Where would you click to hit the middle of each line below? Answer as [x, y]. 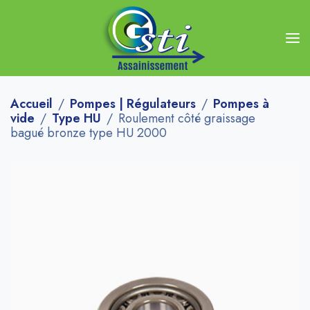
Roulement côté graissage [187, 118]
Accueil [31, 104]
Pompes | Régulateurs [133, 104]
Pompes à [241, 104]
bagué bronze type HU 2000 [89, 133]
